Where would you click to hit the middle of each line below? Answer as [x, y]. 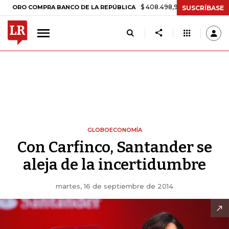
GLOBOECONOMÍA [114, 130]
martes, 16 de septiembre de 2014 [114, 186]
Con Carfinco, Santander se [114, 147]
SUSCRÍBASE [203, 8]
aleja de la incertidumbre [114, 165]
